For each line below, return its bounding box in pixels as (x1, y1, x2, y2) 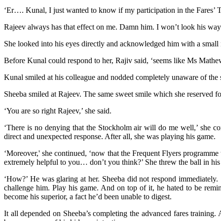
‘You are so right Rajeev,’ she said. (4, 106, 111, 115)
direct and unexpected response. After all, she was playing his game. (4, 132, 216, 141)
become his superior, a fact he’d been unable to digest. (4, 192, 172, 201)
